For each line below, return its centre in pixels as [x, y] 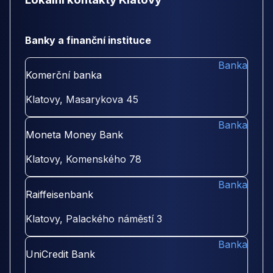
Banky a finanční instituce [88, 41]
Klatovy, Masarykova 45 [82, 100]
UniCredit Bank [60, 254]
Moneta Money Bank [74, 135]
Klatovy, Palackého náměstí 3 [94, 219]
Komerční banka [64, 75]
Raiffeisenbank [59, 195]
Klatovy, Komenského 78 [83, 159]
